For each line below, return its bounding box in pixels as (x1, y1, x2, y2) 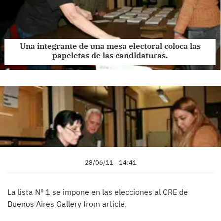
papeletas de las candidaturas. (52, 50, 168, 61)
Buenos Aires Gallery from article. (7, 199, 127, 209)
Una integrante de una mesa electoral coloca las (19, 41, 201, 51)
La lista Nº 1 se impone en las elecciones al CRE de (7, 187, 188, 197)
